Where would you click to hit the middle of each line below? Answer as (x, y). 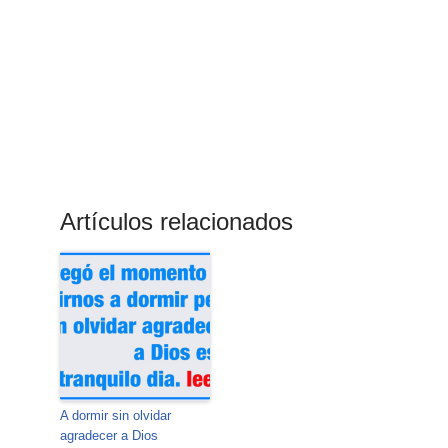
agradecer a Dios (109, 435)
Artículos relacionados (177, 221)
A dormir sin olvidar (116, 415)
